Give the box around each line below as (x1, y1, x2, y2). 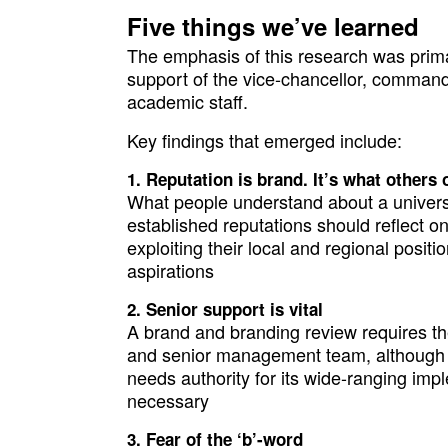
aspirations (126, 257, 214, 283)
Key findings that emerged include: (126, 127, 402, 153)
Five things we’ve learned (126, 9, 419, 43)
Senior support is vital (145, 297, 323, 321)
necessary (126, 387, 209, 413)
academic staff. (126, 88, 248, 114)
